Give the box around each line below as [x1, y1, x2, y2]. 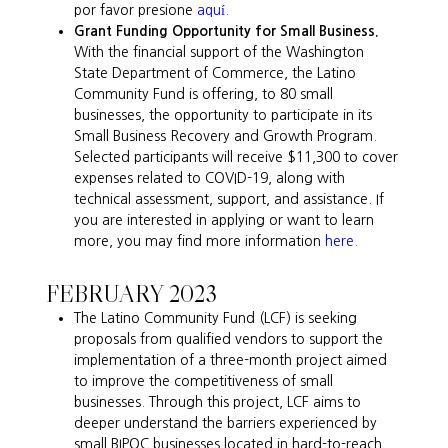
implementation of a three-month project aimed [74, 352, 388, 367]
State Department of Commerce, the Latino [74, 65, 357, 80]
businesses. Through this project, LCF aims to [74, 394, 362, 409]
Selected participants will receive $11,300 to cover [74, 149, 399, 164]
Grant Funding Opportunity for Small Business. [74, 23, 380, 38]
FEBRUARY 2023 [46, 278, 218, 308]
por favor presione [74, 2, 198, 17]
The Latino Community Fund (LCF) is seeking [74, 310, 358, 325]
